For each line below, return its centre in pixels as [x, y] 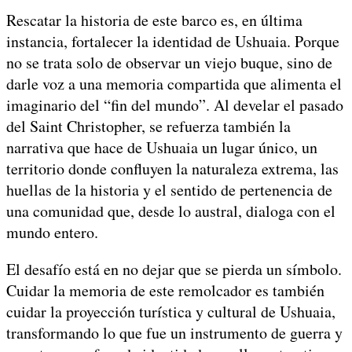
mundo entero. [52, 232]
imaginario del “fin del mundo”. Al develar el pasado [175, 104]
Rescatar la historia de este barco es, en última [154, 20]
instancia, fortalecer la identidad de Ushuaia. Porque [173, 41]
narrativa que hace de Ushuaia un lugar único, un [162, 147]
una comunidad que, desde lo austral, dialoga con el [171, 211]
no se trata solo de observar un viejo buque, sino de [169, 62]
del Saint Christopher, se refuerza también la [148, 126]
